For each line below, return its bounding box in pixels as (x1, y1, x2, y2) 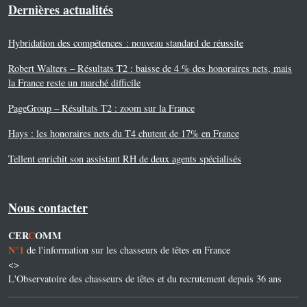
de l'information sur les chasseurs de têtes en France (24, 243, 230, 256)
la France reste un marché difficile (8, 76, 140, 89)
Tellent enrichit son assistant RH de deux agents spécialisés (8, 152, 241, 165)
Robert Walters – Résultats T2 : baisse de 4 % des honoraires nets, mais (8, 62, 292, 75)
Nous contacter (8, 199, 88, 217)
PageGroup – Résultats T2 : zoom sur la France (8, 101, 195, 114)
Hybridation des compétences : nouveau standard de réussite (8, 36, 243, 49)
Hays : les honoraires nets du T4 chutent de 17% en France (8, 127, 239, 140)
